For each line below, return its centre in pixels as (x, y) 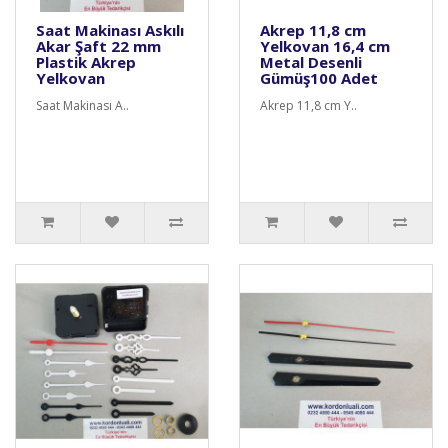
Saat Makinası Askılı (110, 30)
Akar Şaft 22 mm (98, 46)
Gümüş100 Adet (319, 78)
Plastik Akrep (86, 62)
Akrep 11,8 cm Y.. (308, 105)
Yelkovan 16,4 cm (325, 46)
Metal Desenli (311, 62)
